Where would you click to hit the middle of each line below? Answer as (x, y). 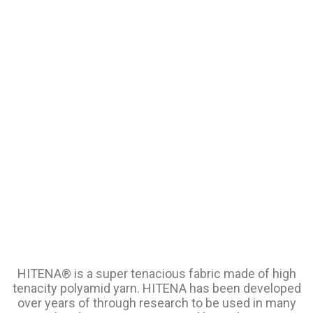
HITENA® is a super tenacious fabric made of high (156, 273)
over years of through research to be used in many (156, 303)
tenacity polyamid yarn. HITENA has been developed (156, 288)
